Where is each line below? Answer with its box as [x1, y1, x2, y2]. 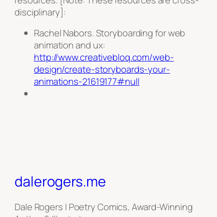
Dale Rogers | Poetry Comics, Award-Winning [15, 200, 193, 213]
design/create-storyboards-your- [34, 63, 170, 76]
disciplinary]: [15, 5, 66, 18]
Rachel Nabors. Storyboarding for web [34, 27, 186, 40]
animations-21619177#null [34, 75, 139, 88]
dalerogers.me [15, 172, 106, 191]
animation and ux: [34, 39, 106, 52]
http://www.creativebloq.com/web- [34, 51, 174, 64]
